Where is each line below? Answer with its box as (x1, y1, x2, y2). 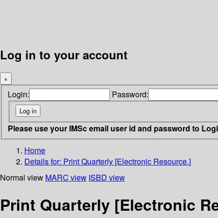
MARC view (45, 171, 87, 183)
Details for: (24, 155, 63, 167)
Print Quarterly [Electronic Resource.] (63, 155, 191, 167)
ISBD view (89, 171, 125, 183)
